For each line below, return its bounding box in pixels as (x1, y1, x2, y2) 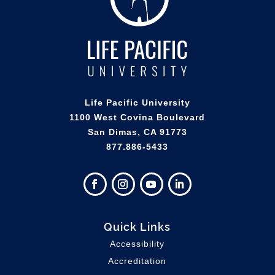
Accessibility (110, 239, 165, 249)
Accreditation (108, 256, 167, 266)
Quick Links (104, 219, 171, 234)
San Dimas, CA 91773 (87, 127, 187, 137)
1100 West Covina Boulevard (69, 112, 206, 123)
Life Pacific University (84, 98, 190, 108)
